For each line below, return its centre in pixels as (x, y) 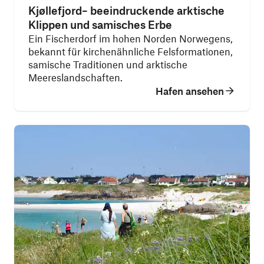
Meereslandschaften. (75, 77)
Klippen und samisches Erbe (100, 24)
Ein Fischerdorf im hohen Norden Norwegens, (131, 38)
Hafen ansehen (190, 91)
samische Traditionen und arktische (108, 64)
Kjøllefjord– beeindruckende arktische (126, 10)
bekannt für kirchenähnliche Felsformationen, (131, 51)
